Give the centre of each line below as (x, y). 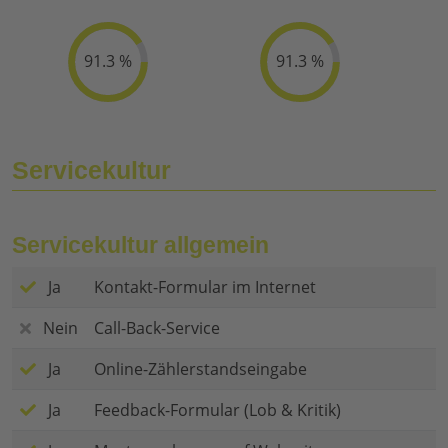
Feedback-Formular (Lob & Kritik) (217, 410)
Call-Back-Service (157, 328)
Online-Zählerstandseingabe (200, 369)
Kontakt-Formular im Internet (205, 287)
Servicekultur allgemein (140, 245)
